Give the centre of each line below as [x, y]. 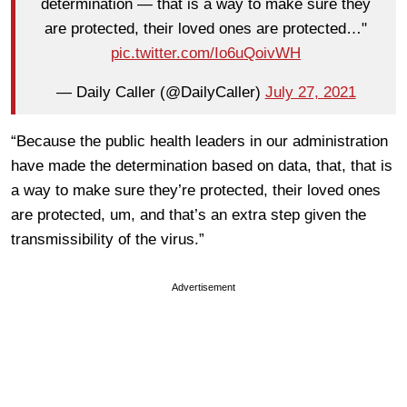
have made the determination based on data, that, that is [202, 165]
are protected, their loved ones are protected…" [206, 29]
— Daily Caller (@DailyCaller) [160, 93]
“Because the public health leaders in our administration [199, 141]
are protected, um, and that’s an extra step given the [189, 214]
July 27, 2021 [310, 93]
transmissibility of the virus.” [108, 239]
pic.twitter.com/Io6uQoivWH [206, 54]
